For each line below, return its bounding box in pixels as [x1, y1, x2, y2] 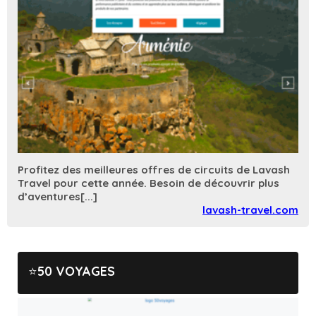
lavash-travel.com [202, 202, 298, 217]
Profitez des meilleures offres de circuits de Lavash [18, 162, 290, 176]
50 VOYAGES [37, 262, 115, 279]
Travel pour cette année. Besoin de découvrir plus [18, 176, 279, 190]
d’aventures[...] [18, 189, 97, 203]
